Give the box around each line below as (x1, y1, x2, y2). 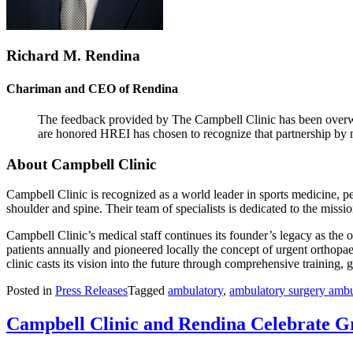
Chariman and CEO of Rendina (6, 81, 178, 95)
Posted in (6, 284, 55, 298)
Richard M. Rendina (6, 47, 140, 65)
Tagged (128, 284, 168, 298)
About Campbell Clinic (6, 155, 156, 173)
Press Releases (55, 284, 128, 298)
